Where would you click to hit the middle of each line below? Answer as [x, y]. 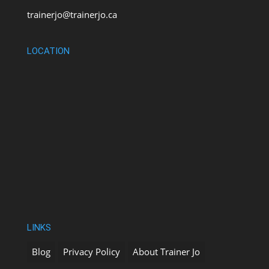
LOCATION [48, 51]
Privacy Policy [91, 251]
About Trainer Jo [166, 251]
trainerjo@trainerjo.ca [72, 15]
